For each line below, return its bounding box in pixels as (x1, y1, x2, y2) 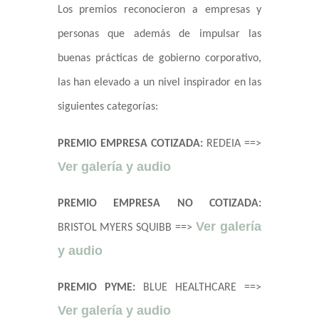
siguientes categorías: (57, 101, 158, 113)
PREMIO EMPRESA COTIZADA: (57, 138, 203, 150)
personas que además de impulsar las (57, 28, 262, 41)
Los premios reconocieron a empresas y (57, 4, 262, 16)
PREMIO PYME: (57, 282, 135, 294)
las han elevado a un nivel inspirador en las (57, 77, 262, 89)
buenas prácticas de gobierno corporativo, (57, 53, 262, 65)
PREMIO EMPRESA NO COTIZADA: (57, 198, 262, 210)
